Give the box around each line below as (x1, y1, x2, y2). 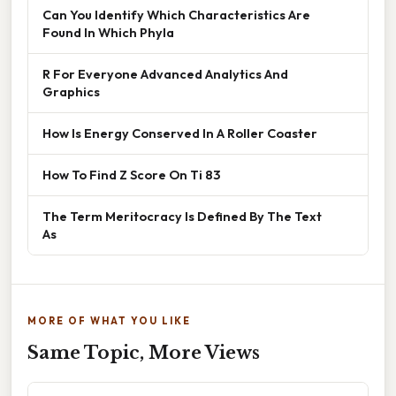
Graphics (42, 82, 100, 100)
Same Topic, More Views (27, 341, 260, 363)
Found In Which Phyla (42, 23, 174, 41)
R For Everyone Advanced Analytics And (42, 65, 288, 82)
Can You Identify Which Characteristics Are (42, 5, 310, 23)
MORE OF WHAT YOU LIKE (27, 314, 191, 327)
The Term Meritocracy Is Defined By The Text (42, 207, 322, 225)
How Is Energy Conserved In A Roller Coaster (42, 124, 317, 141)
